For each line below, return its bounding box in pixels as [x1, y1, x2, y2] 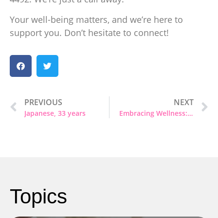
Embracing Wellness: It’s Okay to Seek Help [187, 108, 193, 118]
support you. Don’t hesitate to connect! [10, 26, 169, 38]
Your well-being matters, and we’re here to [10, 13, 183, 25]
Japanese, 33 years [24, 108, 86, 118]
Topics [10, 184, 67, 208]
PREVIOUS [24, 96, 62, 108]
